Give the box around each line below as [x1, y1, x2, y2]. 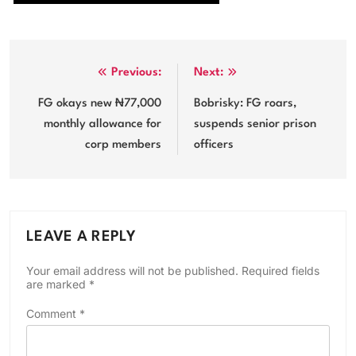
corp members [85, 138, 161, 151]
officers [194, 138, 234, 151]
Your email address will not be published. [26, 263, 238, 277]
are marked [26, 277, 89, 291]
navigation [25, 95, 110, 116]
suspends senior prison [194, 118, 316, 130]
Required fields [242, 263, 319, 277]
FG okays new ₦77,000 [38, 97, 161, 110]
